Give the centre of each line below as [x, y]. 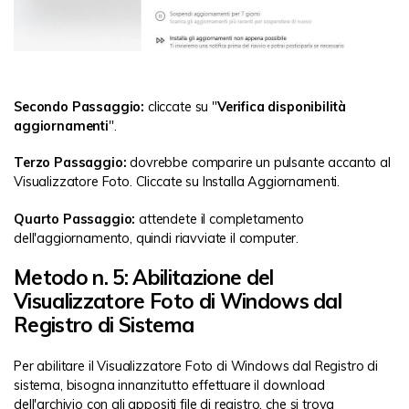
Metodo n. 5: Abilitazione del [144, 277]
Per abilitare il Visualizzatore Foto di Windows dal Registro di [196, 367]
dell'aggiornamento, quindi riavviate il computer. [157, 238]
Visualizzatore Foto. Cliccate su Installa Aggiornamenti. [177, 182]
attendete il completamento [220, 219]
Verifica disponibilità [281, 107]
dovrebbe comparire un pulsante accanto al [258, 163]
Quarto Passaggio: [75, 219]
